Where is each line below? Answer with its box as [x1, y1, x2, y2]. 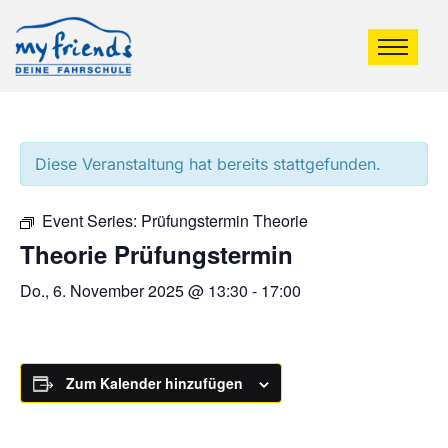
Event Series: [42, 209, 141, 232]
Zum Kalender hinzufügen [66, 373, 243, 393]
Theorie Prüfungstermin [20, 237, 293, 271]
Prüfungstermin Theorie [141, 209, 308, 232]
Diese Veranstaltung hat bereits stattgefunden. [35, 154, 381, 174]
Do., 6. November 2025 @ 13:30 [20, 279, 248, 302]
